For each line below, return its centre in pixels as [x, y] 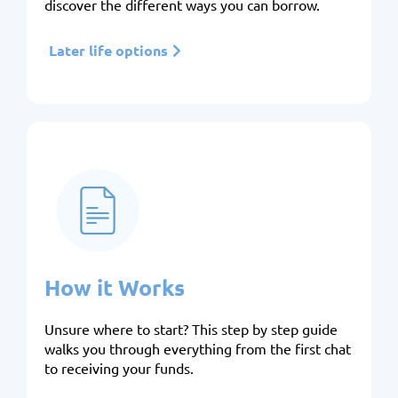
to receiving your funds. [119, 368]
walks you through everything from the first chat [198, 348]
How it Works [115, 287]
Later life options [108, 50]
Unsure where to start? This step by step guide [191, 329]
